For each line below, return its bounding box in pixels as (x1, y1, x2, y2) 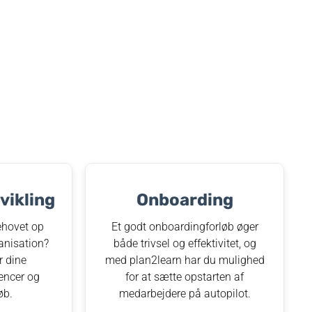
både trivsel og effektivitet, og (113, 237, 256, 250)
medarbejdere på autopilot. (118, 287, 251, 300)
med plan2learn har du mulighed (104, 253, 265, 267)
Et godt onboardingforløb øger (111, 220, 258, 233)
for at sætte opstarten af (125, 270, 244, 283)
